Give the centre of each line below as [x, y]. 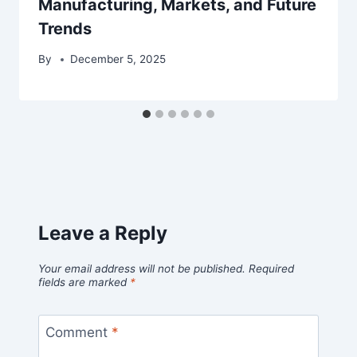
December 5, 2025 [118, 59]
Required [271, 268]
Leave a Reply [103, 233]
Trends [65, 28]
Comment [78, 332]
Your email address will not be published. [142, 268]
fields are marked [84, 282]
